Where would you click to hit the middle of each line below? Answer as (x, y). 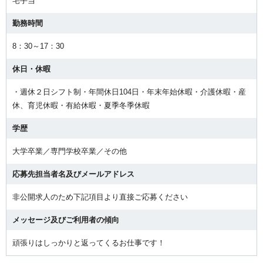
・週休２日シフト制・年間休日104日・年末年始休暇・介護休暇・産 (129, 92)
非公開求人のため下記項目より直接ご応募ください (100, 197)
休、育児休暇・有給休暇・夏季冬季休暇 (81, 105)
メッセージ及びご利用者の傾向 (66, 220)
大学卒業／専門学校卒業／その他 (70, 151)
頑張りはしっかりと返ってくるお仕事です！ (89, 242)
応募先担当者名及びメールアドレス (73, 174)
